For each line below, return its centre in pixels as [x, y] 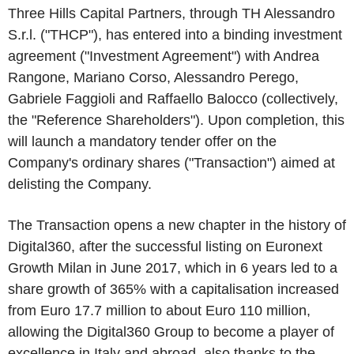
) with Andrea [278, 56]
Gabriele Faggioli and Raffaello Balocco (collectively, [173, 99]
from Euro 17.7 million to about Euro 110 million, [159, 311]
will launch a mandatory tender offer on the [142, 141]
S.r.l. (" [29, 35]
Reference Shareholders [113, 120]
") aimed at [301, 163]
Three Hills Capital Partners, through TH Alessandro [171, 13]
